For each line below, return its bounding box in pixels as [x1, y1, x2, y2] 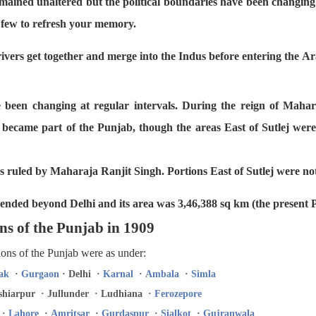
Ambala [145, 269, 179, 279]
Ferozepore [154, 288, 202, 299]
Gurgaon [21, 269, 59, 279]
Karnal [103, 269, 133, 279]
